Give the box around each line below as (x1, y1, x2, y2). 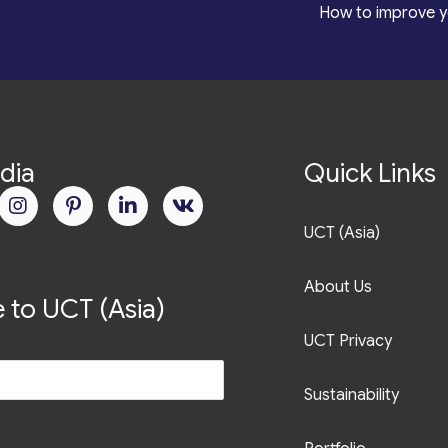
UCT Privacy (304, 331, 392, 352)
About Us (304, 277, 372, 298)
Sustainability (304, 385, 399, 406)
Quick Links (304, 157, 436, 190)
